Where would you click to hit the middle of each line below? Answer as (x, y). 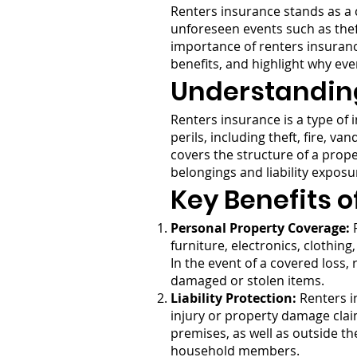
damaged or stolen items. (247, 280)
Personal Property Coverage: (260, 228)
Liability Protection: (233, 298)
